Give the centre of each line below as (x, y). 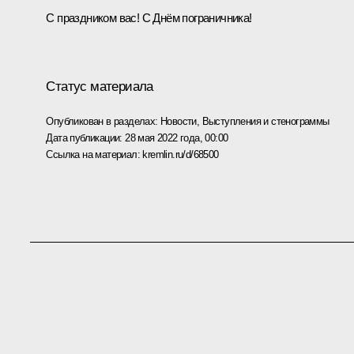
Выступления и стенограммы (265, 121)
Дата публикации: (86, 137)
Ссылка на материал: (94, 154)
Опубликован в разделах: (103, 121)
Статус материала (100, 86)
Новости (179, 121)
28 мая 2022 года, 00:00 (177, 137)
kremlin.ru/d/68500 (181, 154)
